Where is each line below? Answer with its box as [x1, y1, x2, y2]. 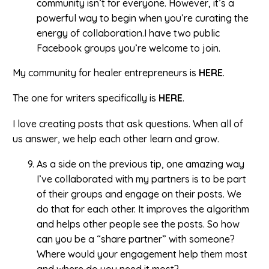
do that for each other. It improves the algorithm [37, 203, 249, 216]
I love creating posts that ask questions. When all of [13, 117, 243, 130]
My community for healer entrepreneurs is [13, 66, 199, 79]
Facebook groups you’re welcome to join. [37, 41, 220, 54]
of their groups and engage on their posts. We [37, 188, 241, 201]
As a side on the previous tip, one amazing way [37, 158, 244, 171]
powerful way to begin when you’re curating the [37, 11, 249, 24]
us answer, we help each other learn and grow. [13, 132, 219, 145]
